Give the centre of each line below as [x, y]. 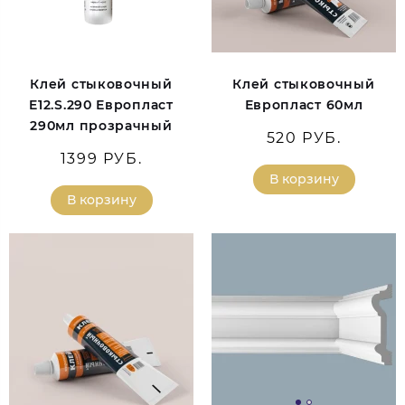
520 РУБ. [304, 138]
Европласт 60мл [304, 105]
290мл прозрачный [101, 126]
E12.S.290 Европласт [101, 105]
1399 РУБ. [101, 159]
